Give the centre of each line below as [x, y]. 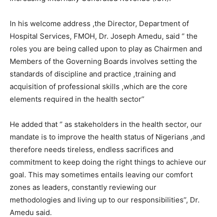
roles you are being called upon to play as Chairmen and [106, 49]
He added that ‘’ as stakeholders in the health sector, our [106, 124]
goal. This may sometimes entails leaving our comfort [101, 175]
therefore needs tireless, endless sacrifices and [92, 150]
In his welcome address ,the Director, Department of [99, 24]
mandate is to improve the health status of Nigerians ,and [107, 137]
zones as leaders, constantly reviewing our [83, 187]
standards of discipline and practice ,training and [93, 74]
